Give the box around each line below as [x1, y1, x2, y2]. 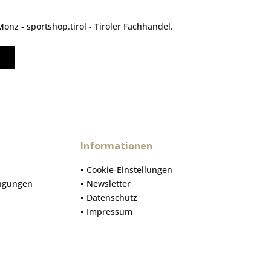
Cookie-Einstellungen [87, 163, 172, 175]
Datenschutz [87, 191, 137, 203]
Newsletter [87, 177, 131, 189]
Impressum [87, 205, 132, 217]
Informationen [80, 139, 152, 152]
